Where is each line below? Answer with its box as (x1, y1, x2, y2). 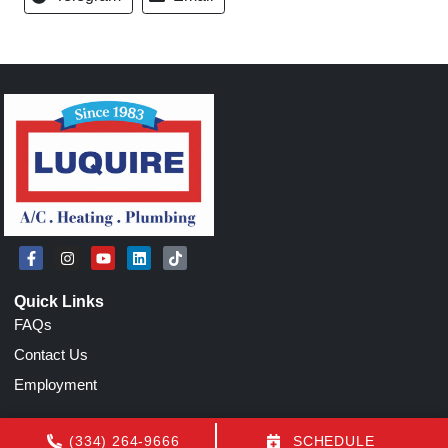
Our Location (14, 419, 114, 437)
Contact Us (14, 345, 89, 363)
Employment (14, 375, 98, 393)
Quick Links (14, 292, 105, 310)
